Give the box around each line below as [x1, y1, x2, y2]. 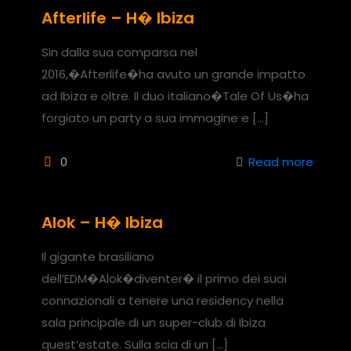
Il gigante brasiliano [42, 248, 154, 265]
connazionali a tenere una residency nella [42, 291, 284, 309]
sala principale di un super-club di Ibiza [42, 313, 266, 331]
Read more [248, 153, 313, 170]
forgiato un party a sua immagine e [42, 109, 249, 126]
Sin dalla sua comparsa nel [42, 43, 197, 60]
